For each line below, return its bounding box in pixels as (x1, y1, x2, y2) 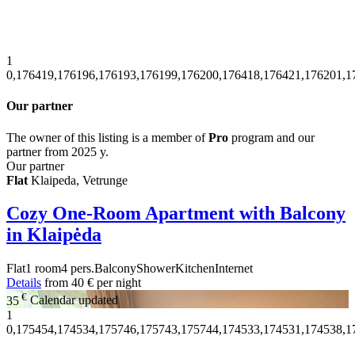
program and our (228, 130, 315, 144)
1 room (25, 261, 61, 276)
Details (6, 276, 41, 290)
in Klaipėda (6, 224, 101, 246)
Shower (136, 261, 175, 276)
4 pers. (61, 261, 94, 276)
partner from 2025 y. (6, 144, 109, 158)
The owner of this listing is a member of (6, 130, 208, 144)
